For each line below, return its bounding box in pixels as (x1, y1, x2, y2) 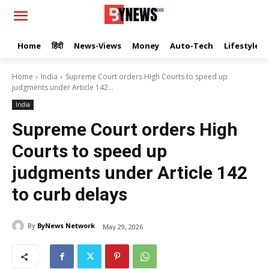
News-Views (74, 40, 121, 51)
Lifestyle (224, 40, 259, 51)
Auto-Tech (170, 40, 213, 51)
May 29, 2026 (103, 222, 143, 231)
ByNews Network (37, 221, 95, 230)
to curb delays (12, 184, 127, 205)
